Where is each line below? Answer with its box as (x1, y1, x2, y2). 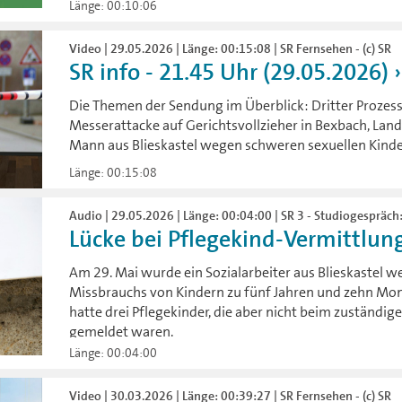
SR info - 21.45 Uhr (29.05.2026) (69, 57, 389, 87)
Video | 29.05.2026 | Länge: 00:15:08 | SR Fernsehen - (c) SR (69, 39, 392, 57)
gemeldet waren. (69, 321, 174, 341)
